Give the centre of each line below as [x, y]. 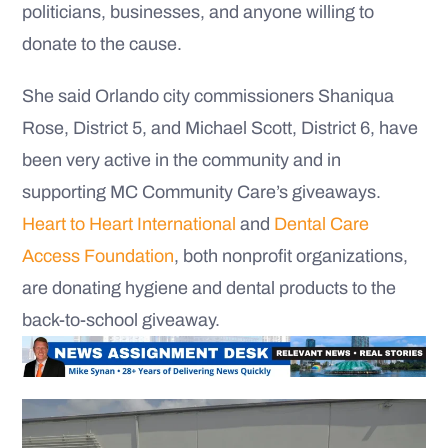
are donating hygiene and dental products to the [209, 288]
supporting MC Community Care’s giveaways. [201, 192]
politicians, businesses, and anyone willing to [198, 12]
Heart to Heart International [129, 224]
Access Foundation [98, 256]
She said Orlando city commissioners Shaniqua [208, 96]
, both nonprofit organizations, [291, 256]
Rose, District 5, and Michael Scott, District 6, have [220, 128]
